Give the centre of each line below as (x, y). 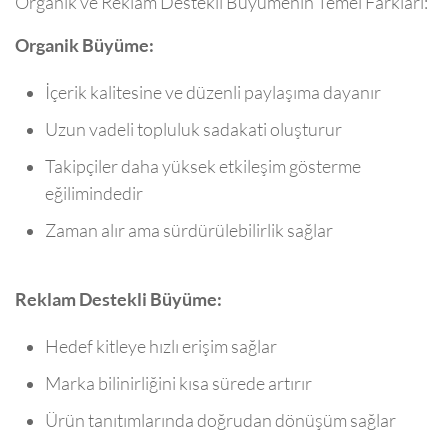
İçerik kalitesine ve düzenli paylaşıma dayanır (213, 93)
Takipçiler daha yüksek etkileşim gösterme (203, 167)
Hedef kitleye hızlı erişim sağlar (161, 347)
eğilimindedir (94, 194)
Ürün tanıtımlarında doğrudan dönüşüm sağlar (220, 421)
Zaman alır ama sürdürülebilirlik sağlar (189, 231)
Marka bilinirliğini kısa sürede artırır (178, 384)
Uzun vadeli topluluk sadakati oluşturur (193, 130)
